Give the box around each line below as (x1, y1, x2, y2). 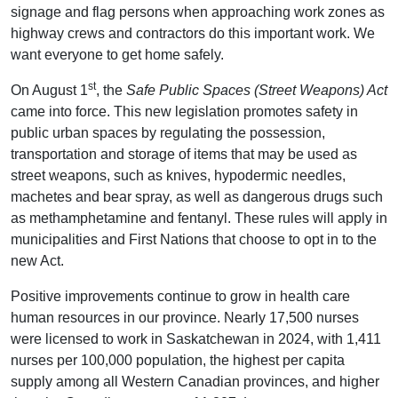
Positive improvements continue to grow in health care (11, 288, 350, 304)
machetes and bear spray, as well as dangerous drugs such (11, 188, 383, 204)
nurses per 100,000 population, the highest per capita (11, 352, 345, 368)
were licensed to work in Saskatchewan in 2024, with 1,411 (11, 330, 381, 346)
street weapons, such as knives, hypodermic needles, (11, 167, 346, 183)
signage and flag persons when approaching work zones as (11, 4, 385, 20)
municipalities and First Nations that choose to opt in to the (11, 231, 377, 247)
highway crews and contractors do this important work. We (11, 25, 375, 41)
